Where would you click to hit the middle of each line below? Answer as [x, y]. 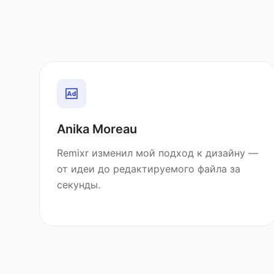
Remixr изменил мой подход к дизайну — [157, 153]
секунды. [79, 185]
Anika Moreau [97, 129]
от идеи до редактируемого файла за [149, 169]
